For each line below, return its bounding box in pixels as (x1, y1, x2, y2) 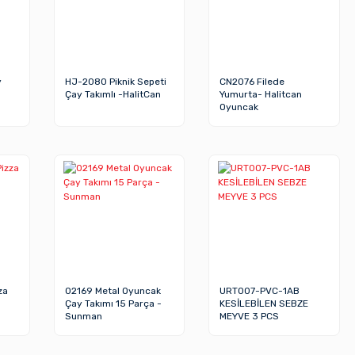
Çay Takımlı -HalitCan (64, 89, 161, 101)
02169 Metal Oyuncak (64, 285, 161, 297)
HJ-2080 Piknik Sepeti (64, 76, 166, 88)
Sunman (64, 311, 102, 323)
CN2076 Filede (219, 76, 285, 88)
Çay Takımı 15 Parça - (64, 298, 162, 310)
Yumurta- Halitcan (219, 89, 303, 101)
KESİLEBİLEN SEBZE (219, 298, 309, 310)
